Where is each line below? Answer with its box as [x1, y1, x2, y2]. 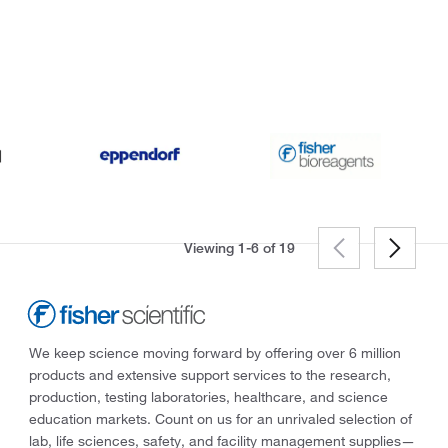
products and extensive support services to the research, [28, 365, 391, 384]
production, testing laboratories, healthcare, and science [28, 387, 388, 406]
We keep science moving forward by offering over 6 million [28, 343, 401, 362]
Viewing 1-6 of [184, 239, 279, 257]
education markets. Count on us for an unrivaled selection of [28, 409, 412, 428]
